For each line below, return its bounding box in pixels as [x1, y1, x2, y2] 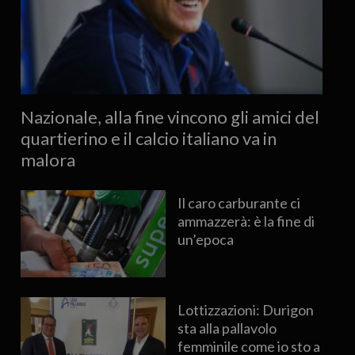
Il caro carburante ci [177, 193, 301, 212]
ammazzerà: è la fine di [177, 212, 315, 230]
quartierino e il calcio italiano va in [20, 127, 277, 149]
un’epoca [177, 230, 235, 248]
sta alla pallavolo [177, 319, 277, 337]
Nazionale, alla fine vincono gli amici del [20, 105, 319, 128]
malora [20, 148, 75, 170]
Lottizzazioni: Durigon [177, 300, 315, 319]
